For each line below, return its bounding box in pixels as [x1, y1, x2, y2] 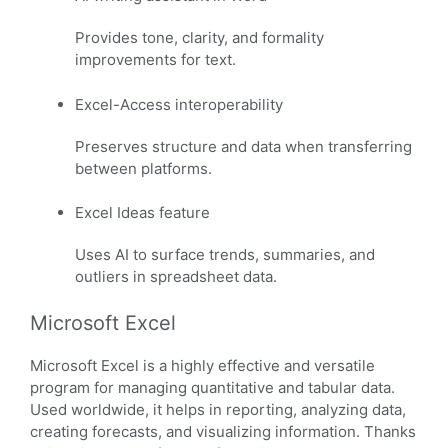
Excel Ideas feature [75, 203, 210, 223]
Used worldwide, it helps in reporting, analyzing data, [30, 399, 406, 419]
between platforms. [75, 158, 212, 178]
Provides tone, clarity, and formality [75, 28, 324, 48]
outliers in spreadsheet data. [75, 267, 277, 287]
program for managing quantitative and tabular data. [30, 377, 395, 397]
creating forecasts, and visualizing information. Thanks [30, 421, 416, 441]
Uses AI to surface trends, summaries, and [75, 245, 375, 265]
